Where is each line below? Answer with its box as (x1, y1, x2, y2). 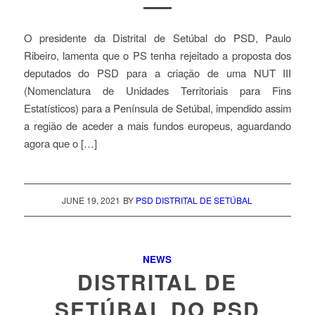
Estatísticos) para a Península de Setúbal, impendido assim (23, 101, 292, 116)
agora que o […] (23, 136, 97, 151)
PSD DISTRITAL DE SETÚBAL (136, 193, 253, 206)
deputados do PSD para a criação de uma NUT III (23, 65, 292, 81)
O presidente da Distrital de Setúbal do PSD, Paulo (23, 30, 292, 46)
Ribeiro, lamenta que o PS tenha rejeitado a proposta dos (23, 48, 292, 63)
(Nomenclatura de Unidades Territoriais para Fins (23, 83, 292, 98)
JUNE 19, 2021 (62, 193, 121, 206)
